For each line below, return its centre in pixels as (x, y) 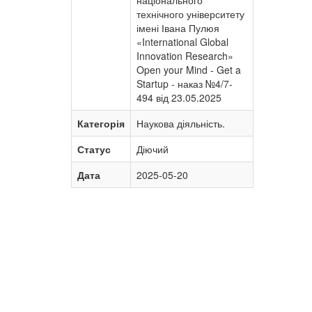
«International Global (182, 42)
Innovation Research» (185, 56)
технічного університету (190, 14)
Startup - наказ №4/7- (185, 84)
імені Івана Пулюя (178, 28)
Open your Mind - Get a (189, 70)
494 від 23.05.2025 (179, 97)
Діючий (153, 149)
